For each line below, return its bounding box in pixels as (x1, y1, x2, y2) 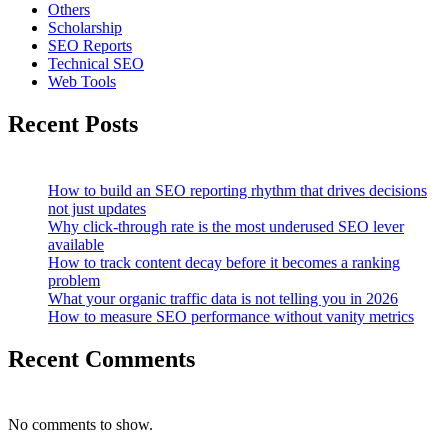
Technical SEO (48, 54, 144, 72)
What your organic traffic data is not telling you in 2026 (48, 289, 398, 307)
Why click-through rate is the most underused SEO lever (48, 217, 404, 235)
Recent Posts (8, 110, 138, 137)
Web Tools (48, 72, 116, 90)
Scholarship (48, 18, 122, 36)
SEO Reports (48, 36, 132, 54)
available (48, 235, 104, 253)
